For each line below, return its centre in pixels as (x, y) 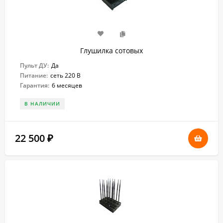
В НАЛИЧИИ (42, 104)
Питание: (34, 75)
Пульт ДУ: (34, 65)
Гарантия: (35, 85)
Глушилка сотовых (111, 51)
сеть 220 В (65, 75)
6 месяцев (67, 85)
